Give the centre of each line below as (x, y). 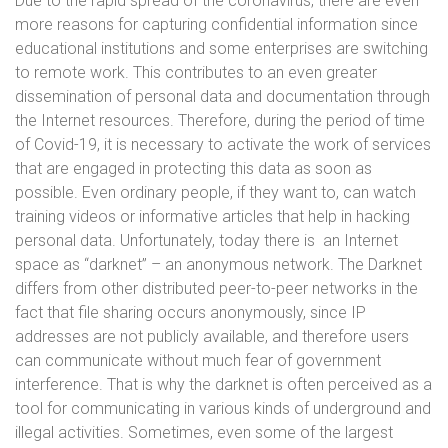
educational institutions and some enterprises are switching (221, 48)
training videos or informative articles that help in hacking (212, 216)
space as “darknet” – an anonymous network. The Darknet (218, 264)
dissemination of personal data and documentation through (222, 96)
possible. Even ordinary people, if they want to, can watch (215, 192)
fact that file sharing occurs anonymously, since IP (190, 312)
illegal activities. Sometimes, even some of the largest (204, 432)
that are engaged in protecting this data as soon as (193, 168)
